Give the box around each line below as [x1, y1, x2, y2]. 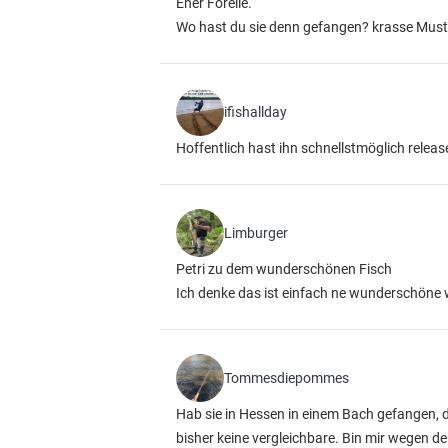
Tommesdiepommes [224, 370, 349, 386]
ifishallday [224, 104, 287, 120]
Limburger [224, 225, 288, 241]
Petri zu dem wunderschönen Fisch [176, 261, 392, 277]
